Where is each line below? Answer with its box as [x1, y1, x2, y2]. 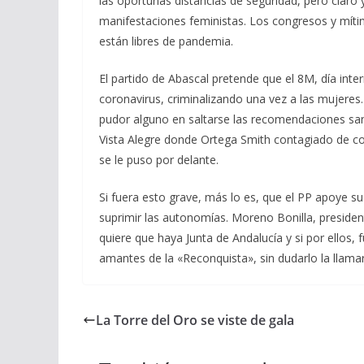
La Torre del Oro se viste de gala [96, 311, 294, 329]
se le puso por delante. [99, 152, 219, 167]
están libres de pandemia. [99, 33, 233, 49]
